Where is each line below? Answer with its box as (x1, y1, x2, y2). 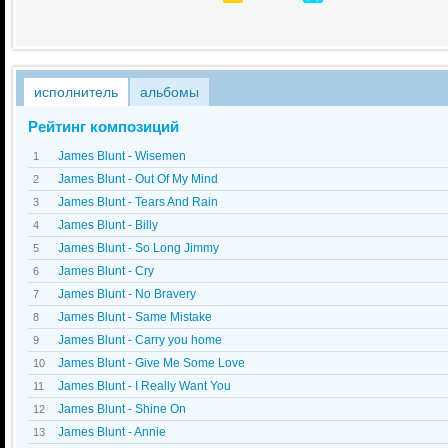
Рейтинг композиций (28, 118, 179, 135)
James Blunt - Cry (58, 264, 154, 278)
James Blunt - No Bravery (58, 287, 196, 301)
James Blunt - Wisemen (58, 149, 186, 163)
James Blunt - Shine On (58, 402, 186, 416)
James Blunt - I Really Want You (58, 379, 231, 393)
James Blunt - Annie (58, 425, 166, 439)
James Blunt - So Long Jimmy (58, 241, 219, 255)
